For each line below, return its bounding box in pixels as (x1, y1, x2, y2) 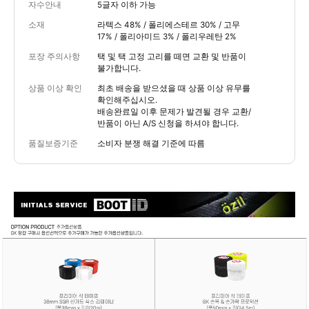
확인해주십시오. (97, 94, 157, 105)
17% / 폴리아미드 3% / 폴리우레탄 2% (97, 31, 237, 41)
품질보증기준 (28, 138, 78, 148)
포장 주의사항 (28, 51, 80, 61)
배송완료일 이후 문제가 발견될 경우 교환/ (97, 106, 251, 117)
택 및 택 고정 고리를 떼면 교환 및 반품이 (97, 51, 246, 61)
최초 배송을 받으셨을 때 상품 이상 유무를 (97, 83, 250, 93)
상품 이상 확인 (28, 83, 82, 93)
